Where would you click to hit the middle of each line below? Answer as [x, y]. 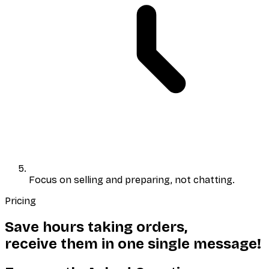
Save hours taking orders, [96, 227]
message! [227, 243]
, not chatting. [203, 180]
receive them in [61, 243]
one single [154, 243]
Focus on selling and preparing [100, 180]
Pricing [20, 201]
